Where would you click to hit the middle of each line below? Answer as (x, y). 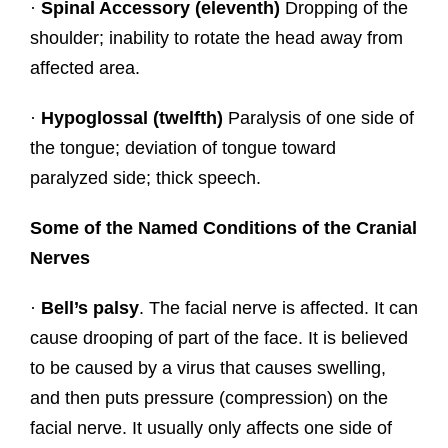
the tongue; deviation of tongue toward (182, 148)
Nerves (59, 258)
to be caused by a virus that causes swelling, (207, 368)
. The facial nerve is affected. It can (278, 308)
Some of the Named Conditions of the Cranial (223, 228)
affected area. (84, 68)
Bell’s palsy (89, 308)
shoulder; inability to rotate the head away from (216, 38)
